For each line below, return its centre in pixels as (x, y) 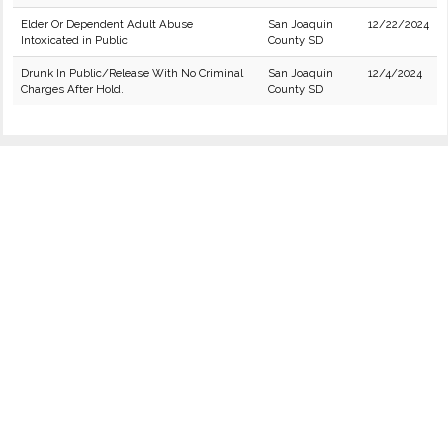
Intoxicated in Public (74, 40)
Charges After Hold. (72, 89)
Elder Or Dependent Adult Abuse (107, 24)
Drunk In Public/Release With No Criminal (132, 73)
